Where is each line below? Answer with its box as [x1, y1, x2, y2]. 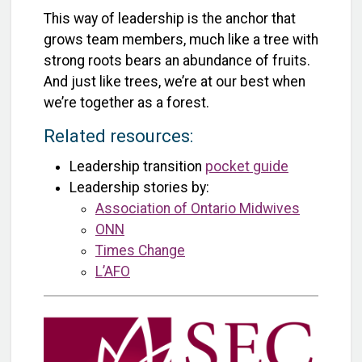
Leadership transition [69, 158, 205, 175]
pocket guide [205, 158, 288, 175]
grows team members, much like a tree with [44, 32, 318, 48]
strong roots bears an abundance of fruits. [44, 53, 310, 69]
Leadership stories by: [69, 179, 209, 196]
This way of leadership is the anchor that [44, 11, 296, 27]
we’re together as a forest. [44, 95, 209, 112]
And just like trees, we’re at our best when [44, 74, 305, 90]
